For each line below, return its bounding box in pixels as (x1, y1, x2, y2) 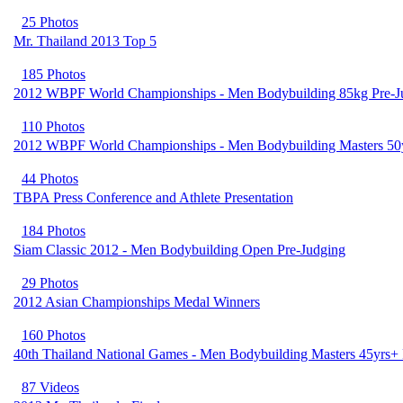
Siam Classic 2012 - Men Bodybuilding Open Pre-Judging (13, 242, 345, 257)
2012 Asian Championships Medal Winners (13, 294, 260, 309)
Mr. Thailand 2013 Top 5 (13, 33, 157, 49)
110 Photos (22, 119, 85, 134)
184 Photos (22, 223, 85, 238)
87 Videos (22, 380, 79, 395)
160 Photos (22, 327, 85, 343)
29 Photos (22, 275, 78, 291)
